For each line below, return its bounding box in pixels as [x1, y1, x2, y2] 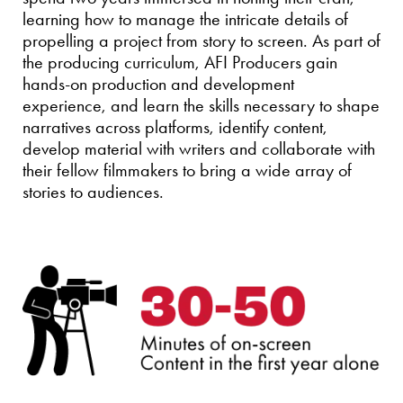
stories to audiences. [22, 181, 164, 202]
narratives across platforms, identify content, [22, 116, 327, 138]
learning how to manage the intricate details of [22, 8, 348, 30]
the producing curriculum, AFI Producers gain [22, 51, 337, 73]
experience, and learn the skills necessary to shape [22, 94, 380, 116]
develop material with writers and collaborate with [22, 138, 375, 159]
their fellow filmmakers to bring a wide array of [22, 159, 352, 181]
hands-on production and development [22, 73, 294, 94]
